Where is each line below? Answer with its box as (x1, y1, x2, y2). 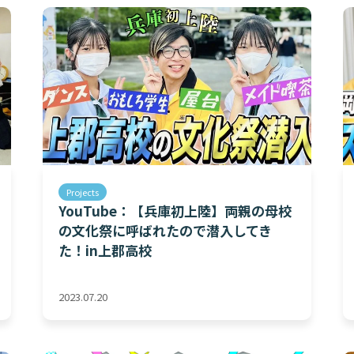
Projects (66, 186, 99, 198)
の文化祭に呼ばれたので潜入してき (58, 220, 272, 240)
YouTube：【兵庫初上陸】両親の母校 (58, 201, 292, 220)
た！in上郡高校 (58, 240, 152, 260)
